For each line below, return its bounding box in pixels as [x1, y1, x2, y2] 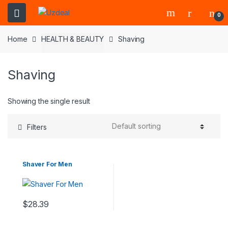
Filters [27, 122, 47, 131]
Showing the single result [8, 96, 90, 105]
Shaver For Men [22, 160, 73, 168]
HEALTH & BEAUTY [41, 34, 104, 43]
